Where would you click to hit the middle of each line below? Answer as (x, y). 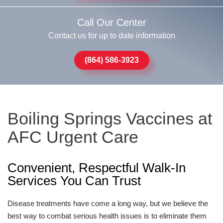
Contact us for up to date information (111, 35)
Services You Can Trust (74, 180)
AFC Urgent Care (73, 137)
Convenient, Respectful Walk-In (97, 167)
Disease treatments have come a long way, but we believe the (108, 203)
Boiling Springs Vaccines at (110, 118)
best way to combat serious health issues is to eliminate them (107, 216)
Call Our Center (111, 22)
